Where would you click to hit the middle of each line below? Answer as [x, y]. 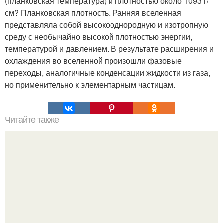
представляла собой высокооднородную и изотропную [107, 25]
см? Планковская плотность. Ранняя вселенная [93, 13]
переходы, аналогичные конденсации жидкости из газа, [108, 72]
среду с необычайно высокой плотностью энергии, [99, 37]
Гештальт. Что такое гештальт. [111, 211]
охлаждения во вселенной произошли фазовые [93, 60]
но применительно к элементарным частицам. [90, 84]
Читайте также [32, 120]
